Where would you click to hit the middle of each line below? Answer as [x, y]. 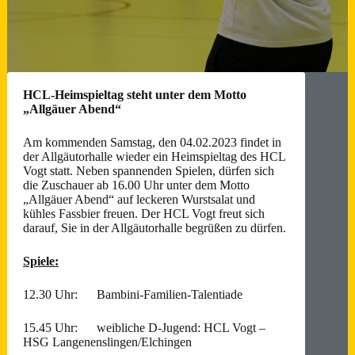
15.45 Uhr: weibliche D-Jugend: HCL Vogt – [144, 328]
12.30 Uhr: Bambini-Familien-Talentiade [133, 294]
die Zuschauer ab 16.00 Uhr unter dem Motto [136, 185]
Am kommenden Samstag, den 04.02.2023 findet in [152, 142]
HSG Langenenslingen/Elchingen [107, 342]
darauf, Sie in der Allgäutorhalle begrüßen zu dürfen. [155, 228]
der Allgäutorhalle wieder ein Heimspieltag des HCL [154, 157]
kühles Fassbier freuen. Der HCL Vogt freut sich [144, 214]
